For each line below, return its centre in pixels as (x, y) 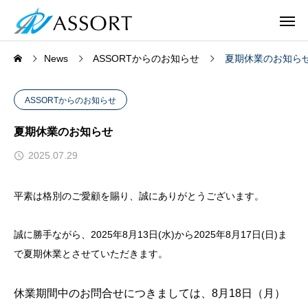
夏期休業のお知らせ (63, 132)
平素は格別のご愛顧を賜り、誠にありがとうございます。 (139, 196)
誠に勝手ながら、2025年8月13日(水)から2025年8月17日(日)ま (151, 234)
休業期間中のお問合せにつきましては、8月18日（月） (150, 293)
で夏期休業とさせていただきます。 (91, 254)
